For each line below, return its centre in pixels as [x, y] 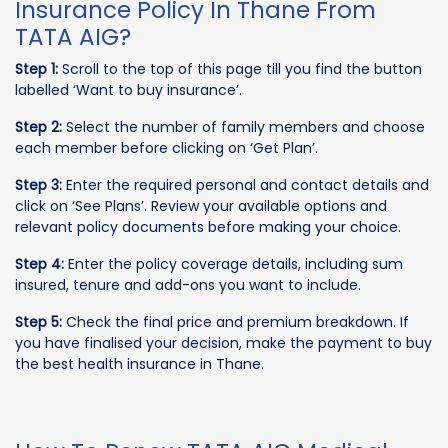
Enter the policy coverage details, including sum [233, 263]
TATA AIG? [73, 36]
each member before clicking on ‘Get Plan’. [166, 147]
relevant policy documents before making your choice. [208, 226]
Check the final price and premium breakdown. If [235, 321]
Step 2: [38, 126]
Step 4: [39, 263]
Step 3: [38, 184]
